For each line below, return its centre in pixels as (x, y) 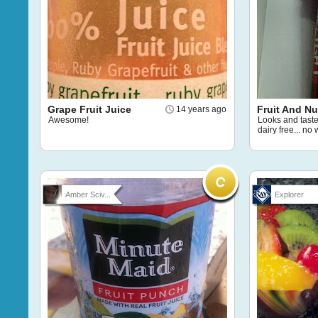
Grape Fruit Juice (89, 109)
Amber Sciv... (88, 194)
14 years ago (201, 109)
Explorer (289, 194)
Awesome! (68, 120)
